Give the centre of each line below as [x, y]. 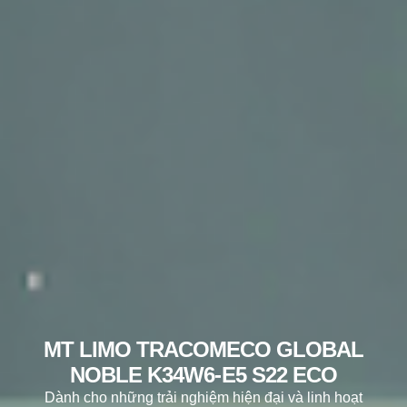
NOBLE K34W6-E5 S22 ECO [203, 374]
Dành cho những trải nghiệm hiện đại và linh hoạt [203, 397]
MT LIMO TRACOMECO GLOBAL [203, 349]
